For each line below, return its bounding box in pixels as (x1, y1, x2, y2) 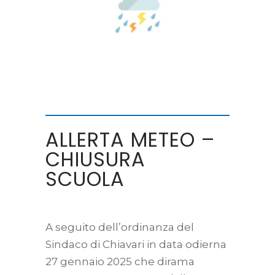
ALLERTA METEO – (45, 125, 215, 153)
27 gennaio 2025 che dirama (45, 255, 195, 268)
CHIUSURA (45, 145, 145, 173)
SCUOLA (45, 165, 125, 193)
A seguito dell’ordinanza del (45, 220, 194, 233)
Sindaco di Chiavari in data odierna (45, 238, 227, 250)
